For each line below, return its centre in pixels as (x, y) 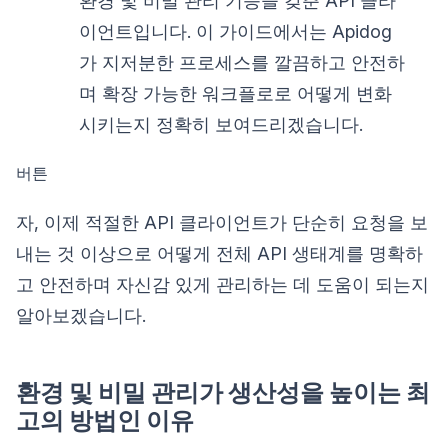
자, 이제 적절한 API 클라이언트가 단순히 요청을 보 (222, 223)
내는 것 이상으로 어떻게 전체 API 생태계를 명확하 (219, 254)
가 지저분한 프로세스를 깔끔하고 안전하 (242, 63)
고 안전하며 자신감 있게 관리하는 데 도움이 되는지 (222, 285)
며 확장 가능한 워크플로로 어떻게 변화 (236, 94)
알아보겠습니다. (81, 316)
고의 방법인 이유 (105, 421)
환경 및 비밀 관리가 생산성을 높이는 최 (223, 393)
